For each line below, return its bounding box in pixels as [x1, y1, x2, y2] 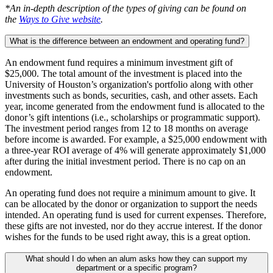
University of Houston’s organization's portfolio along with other [5, 79, 253, 90]
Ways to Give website [19, 14, 101, 25]
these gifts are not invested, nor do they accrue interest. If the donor [5, 221, 262, 232]
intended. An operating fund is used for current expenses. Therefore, [5, 210, 266, 221]
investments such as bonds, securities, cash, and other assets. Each [5, 90, 258, 101]
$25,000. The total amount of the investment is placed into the [5, 68, 242, 79]
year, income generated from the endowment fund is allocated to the [5, 101, 264, 112]
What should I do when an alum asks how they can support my [26, 254, 247, 264]
